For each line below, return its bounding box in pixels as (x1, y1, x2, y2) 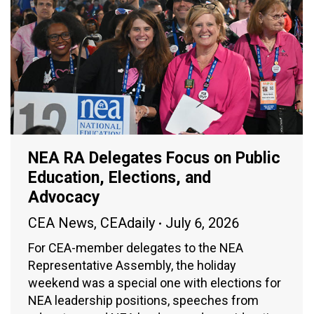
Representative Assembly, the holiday (28, 258, 236, 273)
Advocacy (28, 188, 100, 207)
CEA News (28, 214, 94, 232)
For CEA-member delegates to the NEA (28, 240, 243, 256)
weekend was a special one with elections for (28, 275, 281, 291)
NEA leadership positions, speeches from (28, 293, 259, 308)
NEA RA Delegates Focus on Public (28, 149, 280, 168)
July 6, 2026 (165, 214, 239, 232)
